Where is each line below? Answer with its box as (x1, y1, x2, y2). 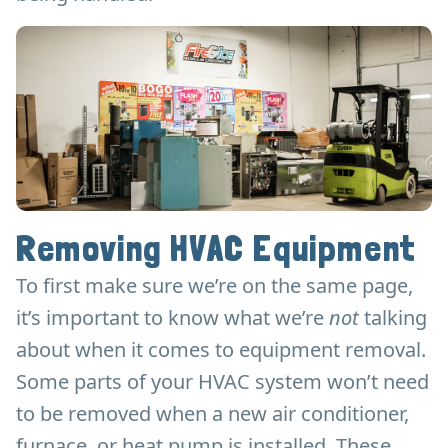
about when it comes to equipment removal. (16, 335, 426, 363)
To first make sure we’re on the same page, (16, 271, 413, 299)
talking (364, 303, 427, 331)
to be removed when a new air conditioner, (16, 399, 409, 427)
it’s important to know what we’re (16, 303, 329, 331)
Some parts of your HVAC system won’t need (16, 367, 429, 395)
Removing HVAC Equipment (16, 226, 416, 270)
